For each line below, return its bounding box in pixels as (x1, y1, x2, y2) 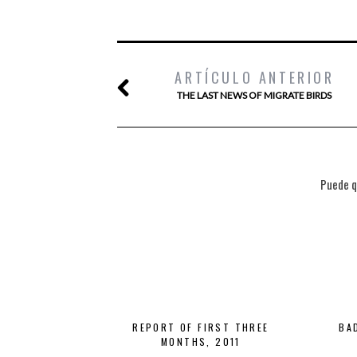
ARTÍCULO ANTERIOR (175, 67, 335, 88)
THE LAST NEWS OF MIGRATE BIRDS (177, 89, 332, 101)
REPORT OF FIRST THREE (132, 320, 269, 334)
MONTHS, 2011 (161, 335, 241, 348)
